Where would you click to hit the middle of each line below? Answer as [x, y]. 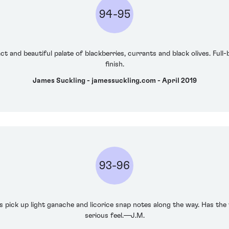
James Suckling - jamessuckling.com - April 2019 [114, 81]
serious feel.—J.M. [114, 216]
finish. [114, 65]
